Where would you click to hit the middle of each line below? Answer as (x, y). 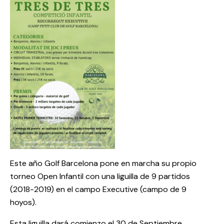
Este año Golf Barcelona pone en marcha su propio (103, 163)
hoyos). (23, 202)
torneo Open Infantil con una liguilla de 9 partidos (100, 176)
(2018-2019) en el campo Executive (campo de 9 (98, 189)
